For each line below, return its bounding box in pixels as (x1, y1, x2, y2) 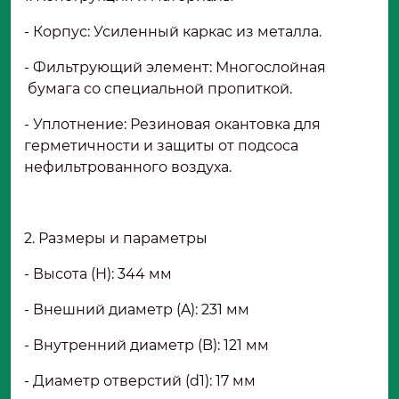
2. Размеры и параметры (24, 229, 215, 247)
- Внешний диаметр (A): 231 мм (24, 300, 256, 318)
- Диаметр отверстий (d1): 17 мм (24, 371, 263, 389)
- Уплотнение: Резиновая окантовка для (24, 115, 321, 133)
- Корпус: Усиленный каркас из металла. (24, 22, 329, 40)
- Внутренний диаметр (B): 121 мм (24, 336, 276, 354)
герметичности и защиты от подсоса (24, 136, 298, 154)
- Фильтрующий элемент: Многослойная (24, 58, 326, 76)
